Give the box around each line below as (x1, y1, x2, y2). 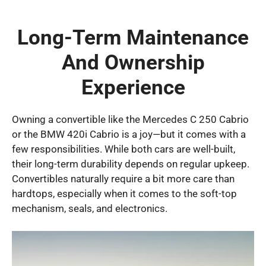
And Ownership (61, 50, 205, 75)
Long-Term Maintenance (17, 25, 249, 50)
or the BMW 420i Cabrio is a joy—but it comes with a (12, 128, 246, 140)
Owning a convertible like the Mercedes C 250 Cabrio (12, 113, 249, 125)
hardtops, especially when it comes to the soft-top (12, 187, 237, 199)
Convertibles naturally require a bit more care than (12, 172, 235, 185)
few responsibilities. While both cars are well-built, (12, 142, 235, 155)
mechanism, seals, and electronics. (12, 202, 167, 214)
